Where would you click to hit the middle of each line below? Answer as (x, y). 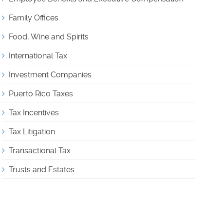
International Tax (38, 56)
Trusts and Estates (42, 170)
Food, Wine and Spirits (49, 37)
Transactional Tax (40, 151)
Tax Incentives (34, 113)
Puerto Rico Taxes (41, 94)
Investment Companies (50, 75)
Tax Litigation (32, 132)
